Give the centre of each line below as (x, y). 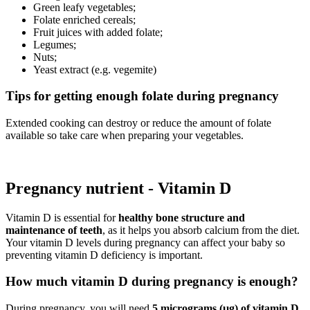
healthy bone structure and (182, 217)
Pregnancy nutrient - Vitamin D (118, 188)
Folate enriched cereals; (84, 19)
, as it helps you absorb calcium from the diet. (201, 230)
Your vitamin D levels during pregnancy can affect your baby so (145, 242)
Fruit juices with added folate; (98, 32)
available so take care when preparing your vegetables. (125, 135)
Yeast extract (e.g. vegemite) (95, 69)
